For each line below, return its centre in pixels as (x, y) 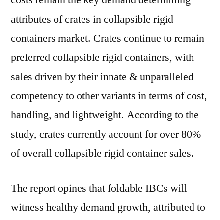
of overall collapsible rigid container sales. (102, 153)
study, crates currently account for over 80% (106, 134)
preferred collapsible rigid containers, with (102, 57)
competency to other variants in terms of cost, (109, 96)
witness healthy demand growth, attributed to (108, 207)
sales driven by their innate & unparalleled (102, 77)
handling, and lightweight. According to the (105, 115)
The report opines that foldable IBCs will (99, 188)
